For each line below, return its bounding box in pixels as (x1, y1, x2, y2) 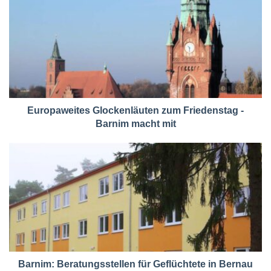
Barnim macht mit (95, 118, 176, 129)
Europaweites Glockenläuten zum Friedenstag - (27, 105, 244, 116)
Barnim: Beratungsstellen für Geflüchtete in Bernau (18, 258, 253, 269)
